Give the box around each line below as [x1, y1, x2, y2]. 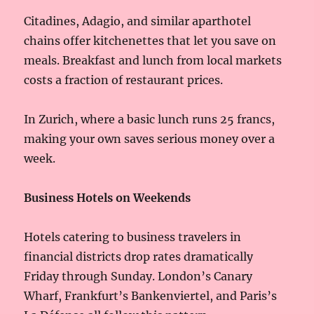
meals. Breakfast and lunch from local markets [24, 53, 282, 67]
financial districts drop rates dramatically [24, 249, 254, 264]
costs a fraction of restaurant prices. [24, 72, 224, 87]
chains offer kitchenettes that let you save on [24, 33, 277, 48]
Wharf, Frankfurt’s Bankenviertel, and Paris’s [24, 288, 278, 303]
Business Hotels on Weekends [24, 190, 191, 205]
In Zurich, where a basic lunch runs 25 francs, [24, 111, 275, 126]
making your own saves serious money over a [24, 131, 275, 146]
